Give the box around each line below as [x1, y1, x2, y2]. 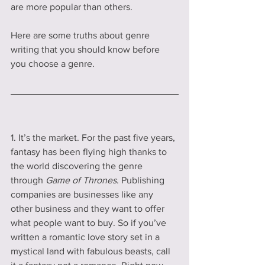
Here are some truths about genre [11, 30, 152, 41]
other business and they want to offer [11, 203, 167, 214]
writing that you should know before [11, 44, 162, 55]
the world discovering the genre [11, 161, 145, 172]
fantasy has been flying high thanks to [11, 147, 169, 157]
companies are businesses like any [11, 189, 156, 200]
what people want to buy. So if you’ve [11, 218, 169, 228]
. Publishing [117, 175, 167, 186]
